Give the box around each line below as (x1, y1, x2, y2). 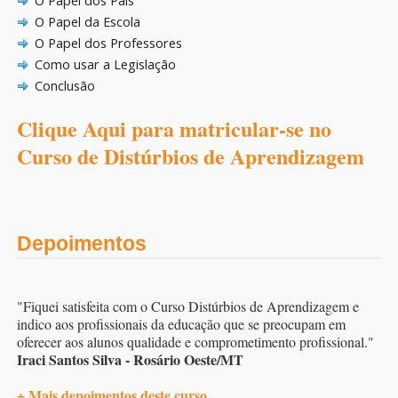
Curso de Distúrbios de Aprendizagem (17, 139, 364, 171)
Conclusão (34, 76, 95, 94)
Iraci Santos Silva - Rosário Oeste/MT (17, 349, 243, 370)
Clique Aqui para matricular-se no (17, 112, 331, 144)
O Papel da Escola (34, 12, 140, 30)
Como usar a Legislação (34, 55, 176, 73)
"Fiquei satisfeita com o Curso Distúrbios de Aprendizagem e (17, 297, 359, 315)
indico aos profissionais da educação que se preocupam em (17, 314, 346, 333)
